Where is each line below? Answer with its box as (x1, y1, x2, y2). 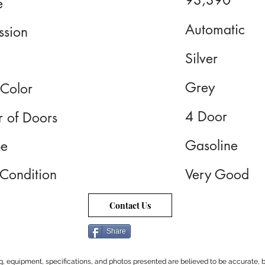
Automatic (185, 21, 245, 38)
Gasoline (185, 137, 238, 154)
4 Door (185, 108, 227, 125)
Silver (185, 50, 218, 67)
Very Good (185, 166, 249, 183)
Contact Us (109, 199, 151, 211)
